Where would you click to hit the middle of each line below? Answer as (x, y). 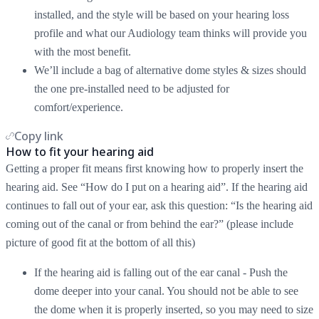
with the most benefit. (84, 51)
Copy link (39, 136)
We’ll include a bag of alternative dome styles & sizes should (170, 70)
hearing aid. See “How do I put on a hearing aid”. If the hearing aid (157, 187)
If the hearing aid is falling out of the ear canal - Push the (161, 272)
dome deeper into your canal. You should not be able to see (166, 291)
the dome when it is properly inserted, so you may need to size (174, 309)
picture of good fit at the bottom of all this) (102, 242)
